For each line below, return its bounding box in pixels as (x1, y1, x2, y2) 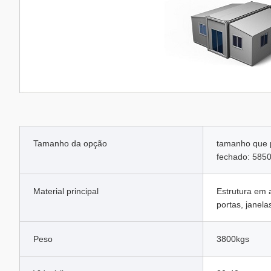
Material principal (33, 186, 99, 196)
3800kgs (217, 234, 249, 244)
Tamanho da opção (33, 139, 107, 148)
